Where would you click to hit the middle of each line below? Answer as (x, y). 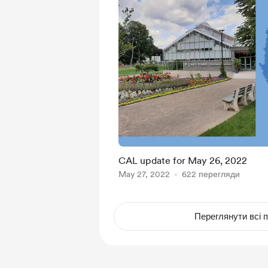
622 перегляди (211, 174)
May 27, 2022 (144, 174)
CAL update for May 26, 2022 (183, 161)
